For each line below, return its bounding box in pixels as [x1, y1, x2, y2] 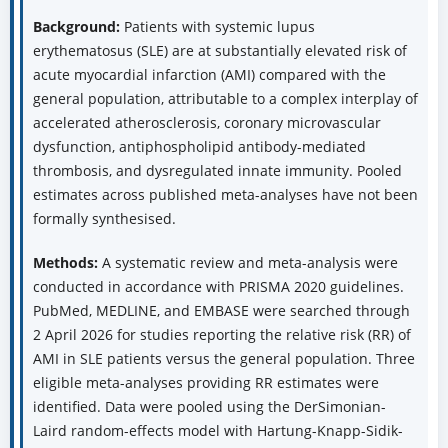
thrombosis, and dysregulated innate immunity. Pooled [32, 161, 402, 181]
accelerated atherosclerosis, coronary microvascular [32, 113, 381, 133]
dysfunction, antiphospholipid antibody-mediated [32, 137, 366, 157]
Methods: [32, 253, 102, 273]
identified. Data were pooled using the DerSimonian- [32, 397, 386, 417]
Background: [32, 17, 124, 37]
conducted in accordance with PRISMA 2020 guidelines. [32, 277, 404, 297]
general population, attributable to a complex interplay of [32, 89, 418, 109]
